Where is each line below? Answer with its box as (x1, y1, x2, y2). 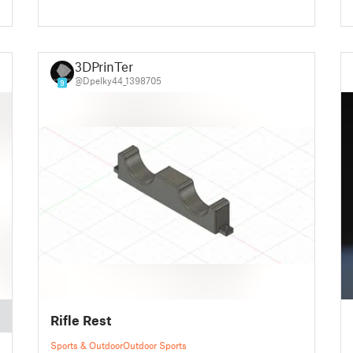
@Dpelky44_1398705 (73, 75, 162, 87)
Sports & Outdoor (50, 340, 123, 351)
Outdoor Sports (122, 340, 187, 351)
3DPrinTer (73, 58, 133, 75)
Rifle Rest (50, 312, 111, 329)
